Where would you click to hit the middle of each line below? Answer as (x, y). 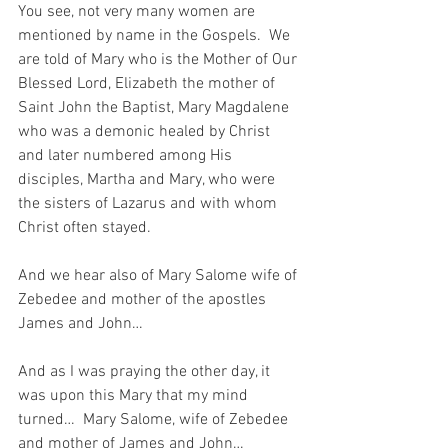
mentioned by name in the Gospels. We (156, 36)
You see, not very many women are (138, 12)
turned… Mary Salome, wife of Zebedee (155, 420)
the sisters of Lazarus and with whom (149, 204)
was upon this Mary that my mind (135, 396)
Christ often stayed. (88, 228)
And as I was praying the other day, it (146, 372)
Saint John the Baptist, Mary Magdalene (155, 108)
